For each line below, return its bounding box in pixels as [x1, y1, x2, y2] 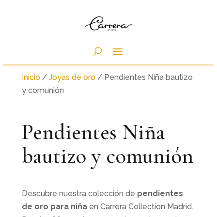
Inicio [21, 73, 40, 82]
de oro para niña [21, 202, 87, 211]
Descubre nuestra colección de [21, 189, 137, 198]
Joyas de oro [48, 73, 95, 82]
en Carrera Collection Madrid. [87, 202, 193, 211]
